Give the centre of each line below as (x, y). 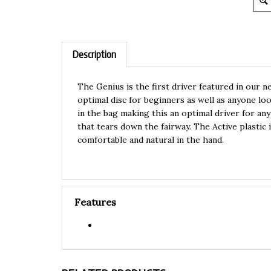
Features (95, 202)
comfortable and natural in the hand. (151, 139)
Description (94, 54)
